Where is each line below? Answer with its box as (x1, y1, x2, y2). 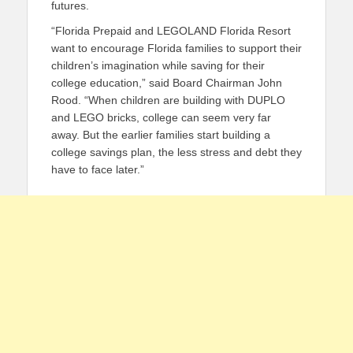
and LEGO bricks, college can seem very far (51, 111, 271, 124)
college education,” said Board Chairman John (51, 76, 282, 89)
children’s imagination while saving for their (51, 59, 265, 72)
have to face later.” (51, 163, 144, 176)
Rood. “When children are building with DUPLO (51, 94, 285, 106)
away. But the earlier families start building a (51, 128, 270, 141)
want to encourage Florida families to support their (51, 42, 302, 54)
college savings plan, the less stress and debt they (51, 146, 302, 158)
